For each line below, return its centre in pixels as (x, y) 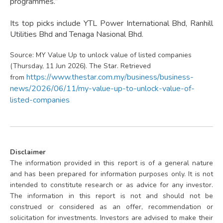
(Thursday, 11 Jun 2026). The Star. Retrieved (80, 66)
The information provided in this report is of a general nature (111, 163)
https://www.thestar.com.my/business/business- (110, 77)
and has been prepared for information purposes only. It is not (111, 174)
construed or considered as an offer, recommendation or (111, 207)
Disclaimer (28, 152)
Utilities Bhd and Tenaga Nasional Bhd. (77, 35)
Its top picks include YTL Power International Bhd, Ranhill (111, 24)
